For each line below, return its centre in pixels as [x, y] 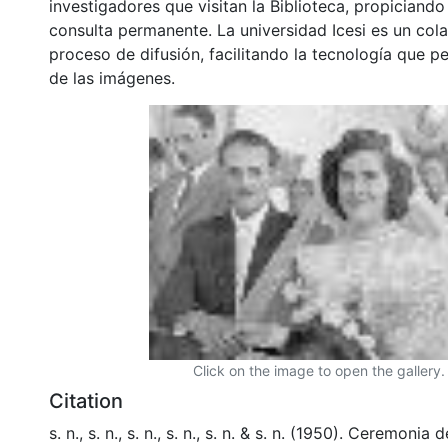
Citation [86, 400]
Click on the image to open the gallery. [319, 370]
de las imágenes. [112, 77]
